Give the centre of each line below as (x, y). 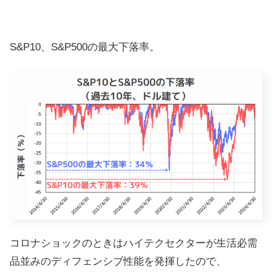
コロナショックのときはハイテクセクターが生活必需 (134, 243)
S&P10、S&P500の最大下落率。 (85, 47)
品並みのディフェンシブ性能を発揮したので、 (118, 261)
